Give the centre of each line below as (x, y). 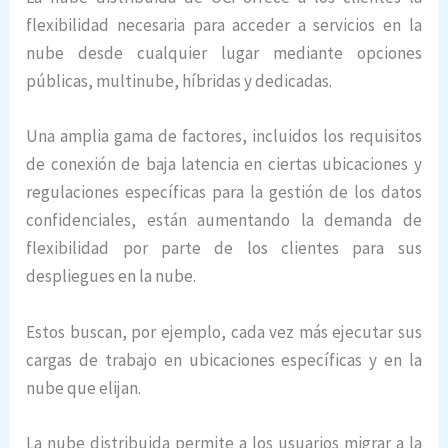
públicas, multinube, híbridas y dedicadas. (179, 81)
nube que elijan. (84, 387)
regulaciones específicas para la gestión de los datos (224, 192)
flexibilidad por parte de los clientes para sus (224, 248)
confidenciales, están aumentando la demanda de (224, 220)
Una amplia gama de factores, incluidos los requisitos (224, 136)
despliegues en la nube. (111, 276)
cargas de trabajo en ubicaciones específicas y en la (224, 359)
